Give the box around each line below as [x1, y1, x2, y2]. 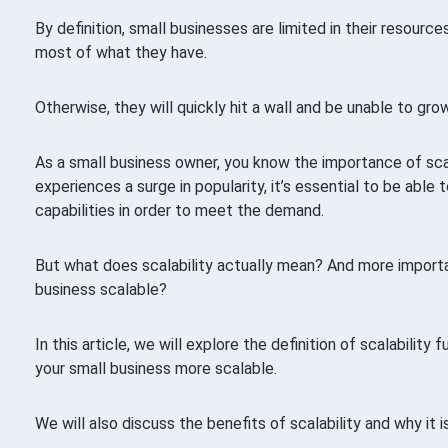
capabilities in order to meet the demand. [34, 200, 324, 220]
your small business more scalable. [34, 358, 277, 378]
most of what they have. [34, 42, 207, 62]
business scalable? [34, 279, 167, 299]
